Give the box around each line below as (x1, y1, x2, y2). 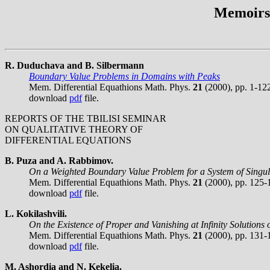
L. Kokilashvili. (5, 208, 67, 219)
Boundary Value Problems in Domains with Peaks (29, 71, 220, 81)
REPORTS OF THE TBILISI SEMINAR (5, 113, 166, 124)
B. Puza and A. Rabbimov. (5, 155, 113, 166)
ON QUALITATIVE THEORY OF (5, 124, 143, 134)
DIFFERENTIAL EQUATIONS (5, 134, 131, 145)
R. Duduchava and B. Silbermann (5, 60, 144, 71)
